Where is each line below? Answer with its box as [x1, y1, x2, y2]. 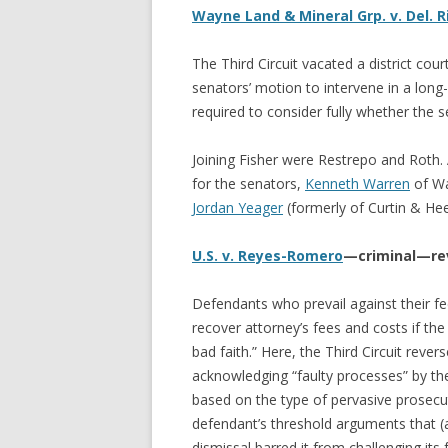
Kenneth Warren [305, 174, 410, 193]
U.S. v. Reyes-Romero [192, 246, 343, 265]
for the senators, [192, 174, 305, 193]
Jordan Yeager [192, 198, 283, 217]
